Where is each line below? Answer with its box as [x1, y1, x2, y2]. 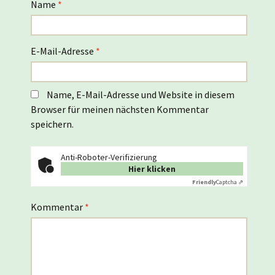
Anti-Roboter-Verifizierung [61, 151, 157, 163]
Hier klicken [128, 163, 176, 174]
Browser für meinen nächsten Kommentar [31, 103, 209, 115]
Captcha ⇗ [216, 177, 243, 186]
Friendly [192, 177, 216, 186]
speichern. [31, 117, 74, 130]
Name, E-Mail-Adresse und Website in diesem [47, 88, 234, 101]
